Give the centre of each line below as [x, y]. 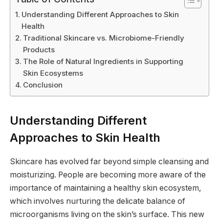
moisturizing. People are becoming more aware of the [108, 175]
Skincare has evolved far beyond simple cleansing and [109, 162]
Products [39, 50]
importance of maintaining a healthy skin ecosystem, [106, 188]
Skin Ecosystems [53, 73]
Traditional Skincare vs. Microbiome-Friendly [104, 38]
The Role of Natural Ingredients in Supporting [103, 61]
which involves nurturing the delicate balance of [98, 201]
